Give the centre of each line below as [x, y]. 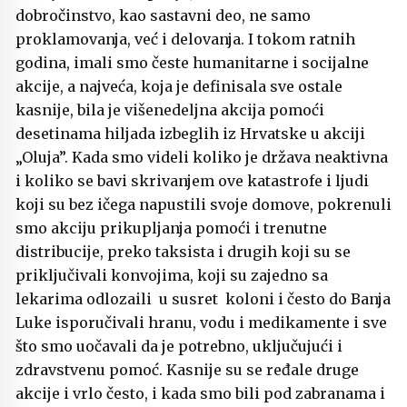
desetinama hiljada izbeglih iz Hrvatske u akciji [190, 134]
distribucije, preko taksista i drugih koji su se [183, 252]
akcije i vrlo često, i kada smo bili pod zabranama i [200, 394]
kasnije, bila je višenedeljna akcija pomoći [170, 110]
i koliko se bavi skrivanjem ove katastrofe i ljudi [192, 181]
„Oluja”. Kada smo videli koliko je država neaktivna [202, 158]
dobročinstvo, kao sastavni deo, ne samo [163, 16]
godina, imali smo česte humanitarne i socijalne [192, 63]
